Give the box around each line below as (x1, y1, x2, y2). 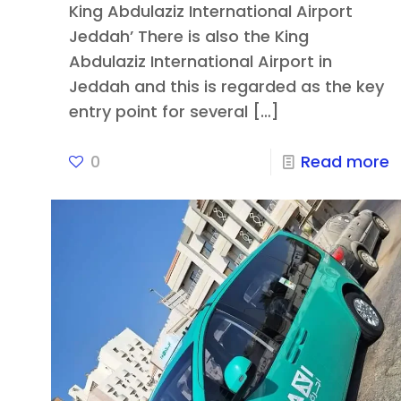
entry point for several (68, 100, 248, 124)
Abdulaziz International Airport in (68, 50, 332, 73)
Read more (301, 150, 390, 174)
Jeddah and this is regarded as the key (68, 75, 384, 98)
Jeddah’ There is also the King (68, 25, 309, 48)
